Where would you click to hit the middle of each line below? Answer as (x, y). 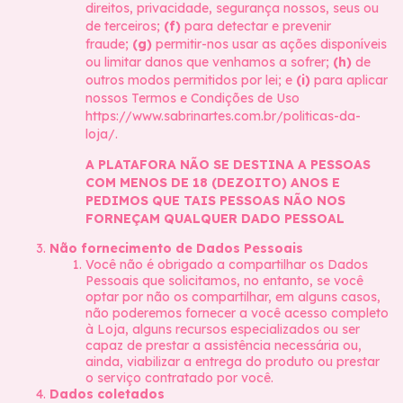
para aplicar (349, 80)
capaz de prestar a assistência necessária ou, (224, 345)
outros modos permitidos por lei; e (191, 80)
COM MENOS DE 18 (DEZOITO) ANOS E (213, 183)
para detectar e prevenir (256, 26)
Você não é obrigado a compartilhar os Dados (227, 264)
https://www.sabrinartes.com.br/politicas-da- (223, 116)
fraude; (109, 44)
